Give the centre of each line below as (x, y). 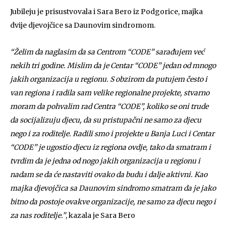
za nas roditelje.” (38, 215)
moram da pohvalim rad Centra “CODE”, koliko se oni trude (109, 106)
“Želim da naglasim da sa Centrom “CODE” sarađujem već (107, 52)
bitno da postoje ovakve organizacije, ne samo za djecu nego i (113, 202)
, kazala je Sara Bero (100, 215)
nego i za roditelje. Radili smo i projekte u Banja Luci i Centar (112, 134)
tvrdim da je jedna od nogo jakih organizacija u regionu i (105, 161)
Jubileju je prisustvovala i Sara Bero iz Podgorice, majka (106, 12)
